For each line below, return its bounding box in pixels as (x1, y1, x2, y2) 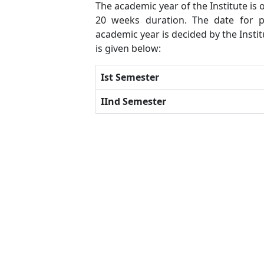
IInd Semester (101, 95, 166, 108)
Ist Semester (101, 71, 159, 84)
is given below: (95, 42, 161, 55)
